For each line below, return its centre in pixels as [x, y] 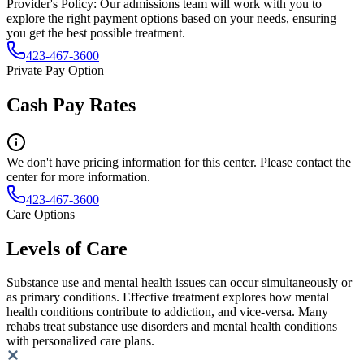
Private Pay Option [55, 70]
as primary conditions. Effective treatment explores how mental [168, 297]
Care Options [41, 214]
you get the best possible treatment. [96, 32]
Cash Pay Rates [71, 104]
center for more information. [78, 176]
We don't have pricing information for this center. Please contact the [179, 162]
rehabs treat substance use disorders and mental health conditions [172, 327]
